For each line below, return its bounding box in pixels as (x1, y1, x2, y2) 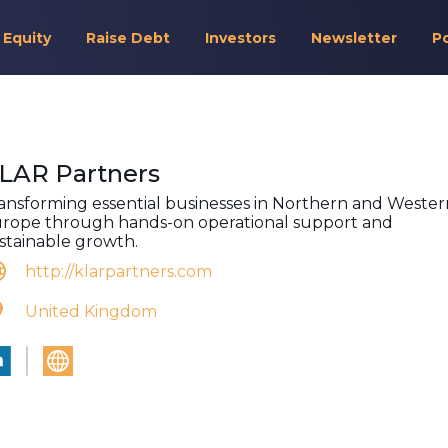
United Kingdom (25, 301, 157, 321)
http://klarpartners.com (25, 261, 212, 281)
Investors (204, 29, 276, 47)
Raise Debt (85, 29, 170, 47)
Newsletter (310, 29, 397, 47)
